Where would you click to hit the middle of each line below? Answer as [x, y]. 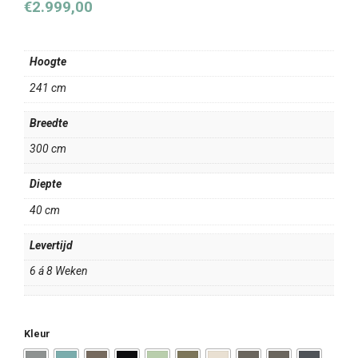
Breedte [49, 123]
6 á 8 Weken [59, 271]
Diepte [46, 184]
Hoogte [48, 62]
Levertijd [51, 245]
